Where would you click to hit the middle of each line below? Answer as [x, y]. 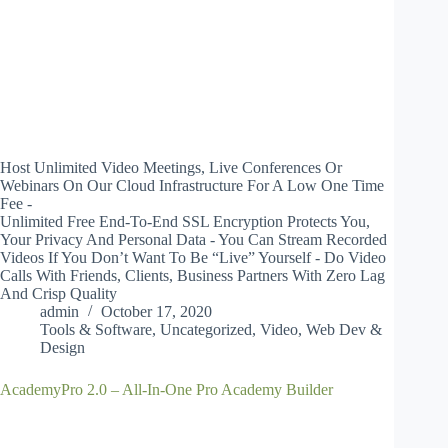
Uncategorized [206, 330]
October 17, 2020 [156, 312]
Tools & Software [96, 330]
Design [62, 348]
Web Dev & [344, 330]
